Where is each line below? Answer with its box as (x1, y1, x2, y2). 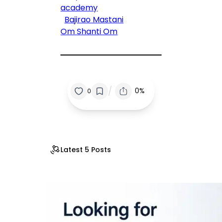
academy (60, 2, 98, 14)
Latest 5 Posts (60, 144, 111, 155)
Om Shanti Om (60, 26, 118, 38)
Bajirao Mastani (64, 14, 124, 26)
